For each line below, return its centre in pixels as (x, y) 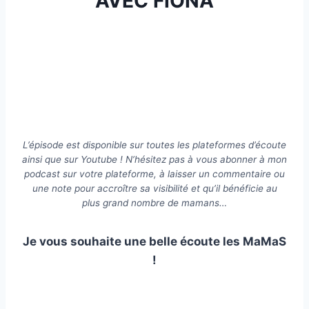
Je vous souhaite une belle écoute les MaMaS (154, 242)
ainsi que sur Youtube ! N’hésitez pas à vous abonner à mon (154, 160)
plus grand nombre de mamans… (154, 203)
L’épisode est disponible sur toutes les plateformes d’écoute (154, 145)
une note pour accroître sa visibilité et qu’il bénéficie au (154, 189)
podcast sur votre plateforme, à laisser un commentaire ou (154, 174)
